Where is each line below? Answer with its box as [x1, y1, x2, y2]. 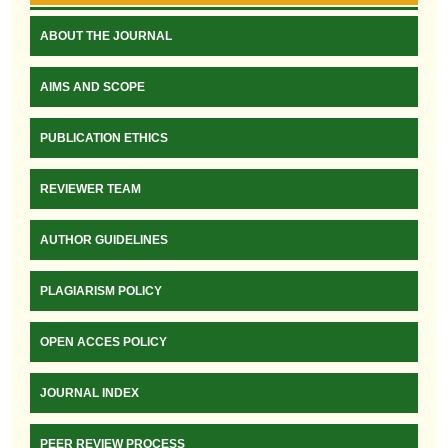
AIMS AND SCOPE [40, 80, 145, 95]
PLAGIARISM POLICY [40, 284, 162, 299]
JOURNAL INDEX [40, 386, 139, 401]
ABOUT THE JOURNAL [40, 29, 172, 44]
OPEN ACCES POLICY [40, 335, 167, 350]
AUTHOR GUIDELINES [40, 233, 168, 248]
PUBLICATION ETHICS [40, 131, 168, 146]
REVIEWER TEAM [40, 182, 141, 197]
